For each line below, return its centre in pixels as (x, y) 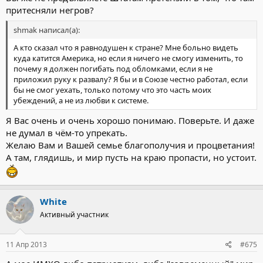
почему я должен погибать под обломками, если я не (113, 69)
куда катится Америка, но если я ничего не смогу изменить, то (128, 58)
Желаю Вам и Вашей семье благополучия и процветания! (130, 145)
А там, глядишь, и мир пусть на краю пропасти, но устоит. (131, 157)
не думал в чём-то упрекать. (67, 132)
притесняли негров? (50, 10)
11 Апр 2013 (26, 245)
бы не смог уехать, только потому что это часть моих (112, 90)
